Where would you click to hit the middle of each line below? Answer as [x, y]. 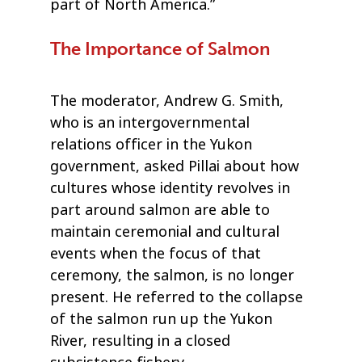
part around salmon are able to [160, 210]
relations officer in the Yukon [152, 144]
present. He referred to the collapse [177, 297]
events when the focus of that [156, 253]
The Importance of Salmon [160, 48]
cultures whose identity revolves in [170, 188]
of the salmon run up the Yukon [162, 319]
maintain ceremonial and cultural [165, 232]
